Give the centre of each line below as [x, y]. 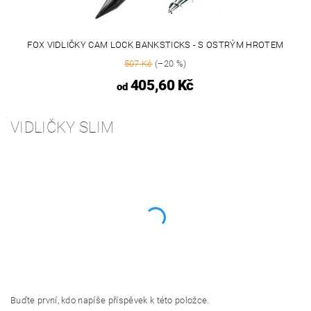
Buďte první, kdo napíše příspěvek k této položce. [110, 301]
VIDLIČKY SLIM [62, 128]
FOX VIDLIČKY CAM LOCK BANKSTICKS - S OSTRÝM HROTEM [155, 45]
